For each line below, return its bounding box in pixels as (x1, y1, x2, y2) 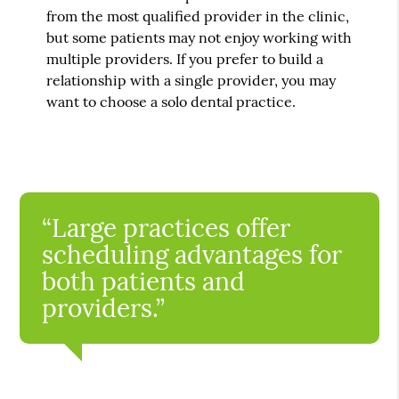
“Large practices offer (42, 211, 291, 244)
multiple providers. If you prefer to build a (46, 49, 324, 68)
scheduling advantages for (42, 238, 343, 271)
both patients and (42, 265, 246, 297)
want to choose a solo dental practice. (46, 92, 297, 110)
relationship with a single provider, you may (46, 70, 337, 89)
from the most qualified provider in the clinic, (46, 6, 350, 25)
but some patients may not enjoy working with (46, 28, 353, 46)
